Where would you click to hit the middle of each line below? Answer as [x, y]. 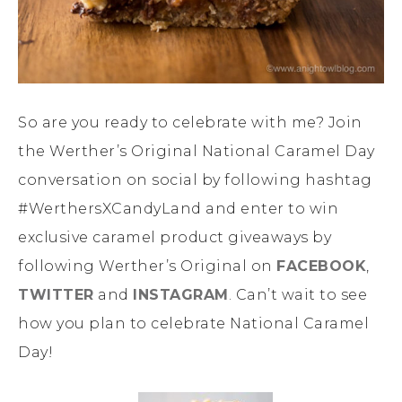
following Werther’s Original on [147, 266]
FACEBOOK [321, 266]
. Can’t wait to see [297, 294]
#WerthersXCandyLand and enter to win [178, 208]
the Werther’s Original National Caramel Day [197, 151]
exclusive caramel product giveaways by [175, 237]
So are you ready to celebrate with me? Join [190, 122]
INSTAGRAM [181, 294]
